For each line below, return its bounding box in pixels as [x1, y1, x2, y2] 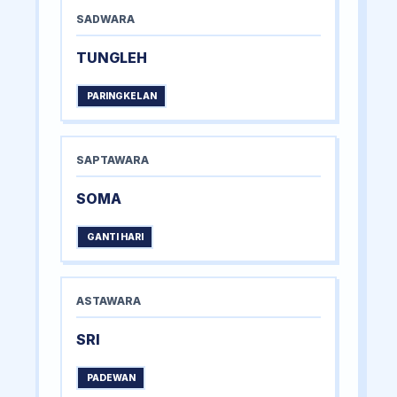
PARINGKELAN [86, 90, 157, 103]
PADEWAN [86, 372, 136, 385]
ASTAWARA [76, 294, 141, 308]
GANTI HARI [86, 231, 144, 244]
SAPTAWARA [76, 153, 149, 167]
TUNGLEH [76, 49, 147, 67]
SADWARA [76, 12, 135, 27]
